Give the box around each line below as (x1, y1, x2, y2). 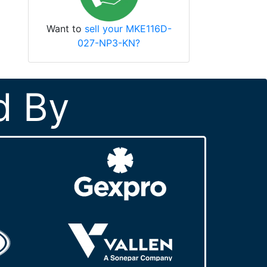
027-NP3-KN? (77, 36, 141, 49)
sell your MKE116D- (84, 22, 172, 35)
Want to (46, 22, 85, 35)
